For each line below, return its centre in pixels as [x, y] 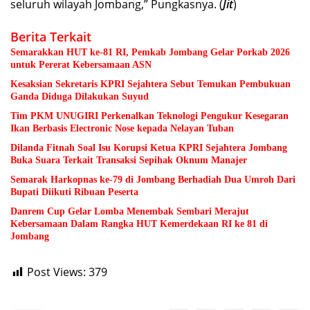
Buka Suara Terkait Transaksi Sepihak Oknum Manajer [129, 161]
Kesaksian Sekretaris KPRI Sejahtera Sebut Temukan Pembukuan [151, 84]
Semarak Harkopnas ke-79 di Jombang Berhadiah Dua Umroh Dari [153, 180]
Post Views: [56, 272]
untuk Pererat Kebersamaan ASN [81, 65]
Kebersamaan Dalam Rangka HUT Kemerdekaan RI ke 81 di [139, 224]
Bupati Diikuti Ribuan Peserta [76, 192]
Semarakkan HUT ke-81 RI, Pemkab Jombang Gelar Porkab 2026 [150, 53]
